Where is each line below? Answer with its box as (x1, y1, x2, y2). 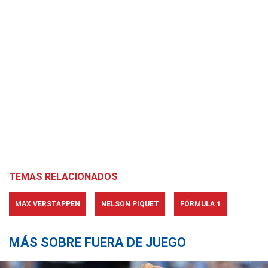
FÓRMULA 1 (180, 200, 221, 208)
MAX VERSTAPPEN (15, 200, 80, 208)
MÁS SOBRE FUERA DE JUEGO (9, 235, 186, 250)
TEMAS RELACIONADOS (9, 171, 118, 182)
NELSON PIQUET (101, 200, 159, 208)
